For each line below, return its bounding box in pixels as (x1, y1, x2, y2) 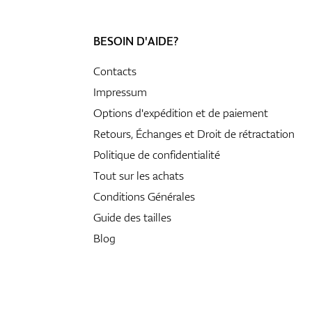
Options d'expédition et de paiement (93, 105, 268, 121)
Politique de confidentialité (93, 147, 220, 163)
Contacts (93, 63, 136, 79)
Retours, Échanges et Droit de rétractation (93, 126, 295, 142)
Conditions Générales (93, 189, 195, 205)
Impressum (93, 84, 147, 100)
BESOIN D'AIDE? (93, 33, 178, 49)
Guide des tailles (93, 210, 171, 226)
